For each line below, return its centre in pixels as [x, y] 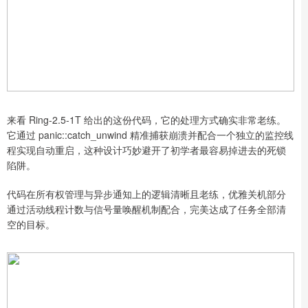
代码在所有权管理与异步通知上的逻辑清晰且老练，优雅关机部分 [146, 194]
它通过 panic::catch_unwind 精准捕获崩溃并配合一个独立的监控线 [150, 134]
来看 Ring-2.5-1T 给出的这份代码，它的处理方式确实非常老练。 [146, 119]
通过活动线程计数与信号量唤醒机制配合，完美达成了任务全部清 [146, 209]
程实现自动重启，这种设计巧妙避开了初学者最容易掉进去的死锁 [146, 150]
